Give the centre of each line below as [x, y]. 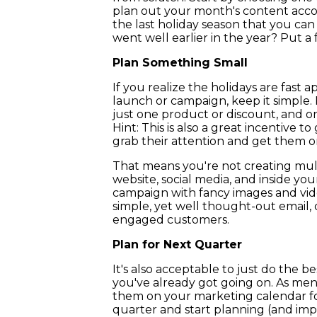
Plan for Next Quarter [178, 245]
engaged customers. [171, 220]
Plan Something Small [180, 63]
